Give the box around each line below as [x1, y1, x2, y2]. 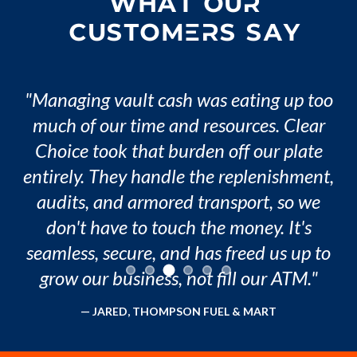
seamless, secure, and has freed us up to [26, 241, 331, 265]
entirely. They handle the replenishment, [23, 164, 334, 188]
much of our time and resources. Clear [32, 113, 325, 137]
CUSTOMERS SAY [69, 22, 301, 46]
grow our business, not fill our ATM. [39, 266, 311, 290]
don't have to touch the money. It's [45, 215, 312, 239]
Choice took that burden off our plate [34, 139, 323, 163]
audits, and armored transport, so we [37, 190, 320, 214]
